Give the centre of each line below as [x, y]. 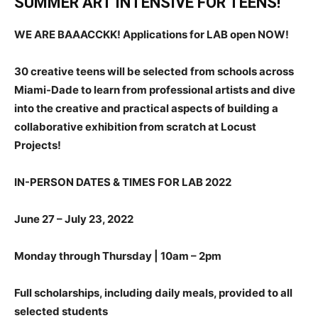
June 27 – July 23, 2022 [74, 219]
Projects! [38, 146]
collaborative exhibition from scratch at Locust [135, 127]
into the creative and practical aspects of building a [146, 109]
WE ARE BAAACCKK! [68, 35]
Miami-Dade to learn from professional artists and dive [155, 90]
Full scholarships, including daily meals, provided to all [153, 293]
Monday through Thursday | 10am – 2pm [119, 256]
